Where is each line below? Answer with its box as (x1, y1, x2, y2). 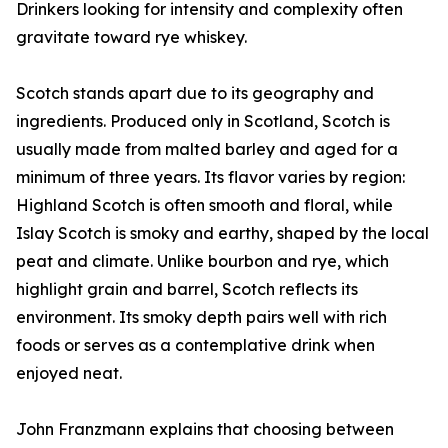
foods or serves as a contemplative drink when (16, 335, 375, 356)
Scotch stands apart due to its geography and (16, 83, 374, 104)
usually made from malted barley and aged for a (16, 139, 398, 160)
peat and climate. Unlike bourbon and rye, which (16, 251, 389, 272)
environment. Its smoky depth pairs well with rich (16, 307, 387, 328)
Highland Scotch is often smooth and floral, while (16, 195, 393, 216)
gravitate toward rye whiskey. (16, 27, 247, 48)
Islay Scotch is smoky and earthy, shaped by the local (16, 223, 429, 244)
